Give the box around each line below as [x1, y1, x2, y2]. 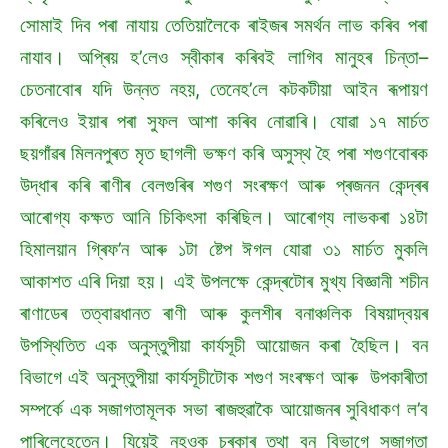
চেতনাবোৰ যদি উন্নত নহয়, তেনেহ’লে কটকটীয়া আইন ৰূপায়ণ [20, 78, 428, 102]
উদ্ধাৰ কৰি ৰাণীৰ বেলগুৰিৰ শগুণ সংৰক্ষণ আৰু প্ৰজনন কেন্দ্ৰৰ [20, 174, 428, 198]
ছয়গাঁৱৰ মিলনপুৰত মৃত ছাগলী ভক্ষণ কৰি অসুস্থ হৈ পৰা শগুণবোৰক [20, 142, 428, 166]
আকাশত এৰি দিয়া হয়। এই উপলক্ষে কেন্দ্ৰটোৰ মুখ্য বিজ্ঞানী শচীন [20, 270, 428, 294]
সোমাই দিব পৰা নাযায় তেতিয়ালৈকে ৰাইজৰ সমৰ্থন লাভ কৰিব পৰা [20, 14, 428, 38]
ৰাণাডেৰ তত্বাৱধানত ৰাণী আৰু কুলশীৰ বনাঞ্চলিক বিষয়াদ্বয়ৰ [20, 302, 428, 326]
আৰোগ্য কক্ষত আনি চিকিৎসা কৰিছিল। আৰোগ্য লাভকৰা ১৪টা [20, 206, 428, 230]
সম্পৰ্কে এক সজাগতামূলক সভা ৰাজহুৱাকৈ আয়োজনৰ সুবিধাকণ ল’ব [20, 398, 428, 422]
